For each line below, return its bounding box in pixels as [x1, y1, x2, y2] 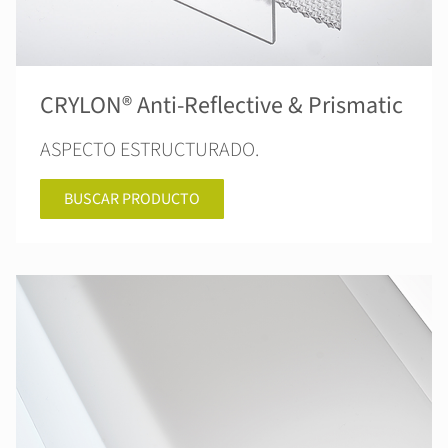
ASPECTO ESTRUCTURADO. [40, 136, 259, 164]
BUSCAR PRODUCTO [64, 188, 200, 210]
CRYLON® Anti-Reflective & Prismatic [40, 88, 403, 123]
